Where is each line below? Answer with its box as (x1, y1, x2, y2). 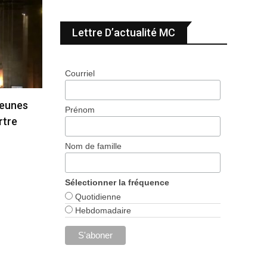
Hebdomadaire (73, 206, 132, 216)
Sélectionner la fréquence (65, 178, 170, 188)
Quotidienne (73, 192, 122, 202)
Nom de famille (65, 141, 122, 151)
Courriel (65, 69, 95, 78)
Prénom (65, 105, 95, 115)
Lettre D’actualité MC (72, 26, 175, 39)
